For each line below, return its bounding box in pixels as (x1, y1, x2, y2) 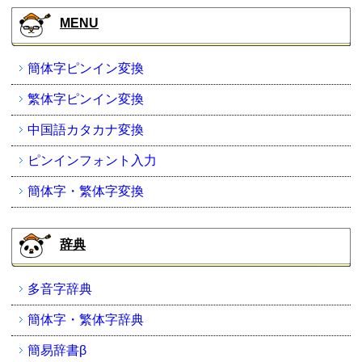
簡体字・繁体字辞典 (27, 312, 144, 326)
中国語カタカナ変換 (27, 122, 144, 137)
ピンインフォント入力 (27, 153, 157, 167)
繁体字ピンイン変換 (27, 91, 144, 106)
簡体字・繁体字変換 (27, 183, 144, 198)
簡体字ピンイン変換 (27, 61, 144, 75)
